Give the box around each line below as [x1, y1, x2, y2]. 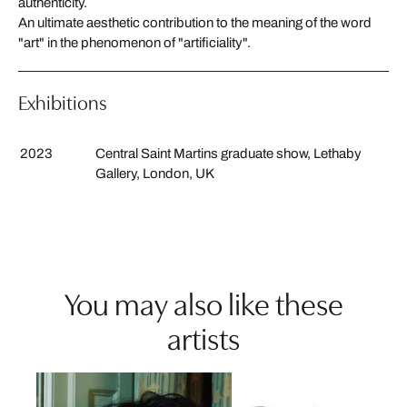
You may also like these [64, 280, 343, 323]
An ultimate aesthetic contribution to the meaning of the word [18, 15, 372, 30]
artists [167, 314, 240, 358]
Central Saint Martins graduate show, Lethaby [95, 145, 362, 161]
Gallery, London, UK [95, 165, 214, 181]
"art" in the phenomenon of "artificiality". [18, 35, 251, 50]
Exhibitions [18, 87, 106, 115]
